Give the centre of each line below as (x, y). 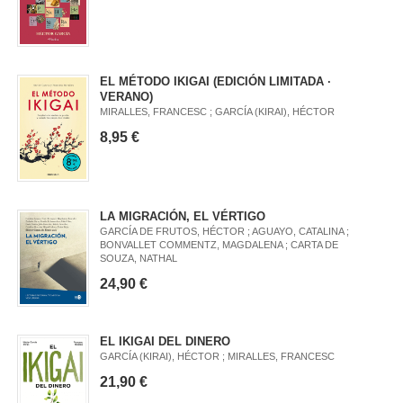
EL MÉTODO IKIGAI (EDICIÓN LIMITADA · (216, 82)
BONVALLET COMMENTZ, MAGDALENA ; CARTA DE (219, 244)
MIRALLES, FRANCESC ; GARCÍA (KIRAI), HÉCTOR (218, 112)
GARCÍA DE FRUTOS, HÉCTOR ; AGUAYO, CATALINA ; (225, 231)
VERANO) (127, 97)
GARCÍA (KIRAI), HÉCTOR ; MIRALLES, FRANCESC (218, 356)
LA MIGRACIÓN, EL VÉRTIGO (183, 216)
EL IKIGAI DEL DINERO (166, 341)
